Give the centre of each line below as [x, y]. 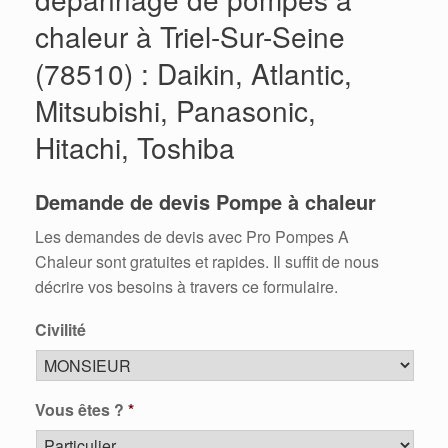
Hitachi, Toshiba [135, 147]
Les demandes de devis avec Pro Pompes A [192, 236]
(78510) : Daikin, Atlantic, [193, 73]
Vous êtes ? [79, 409]
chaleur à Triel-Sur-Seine [190, 36]
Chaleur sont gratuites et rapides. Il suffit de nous [207, 261]
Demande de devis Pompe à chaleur [205, 201]
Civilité [60, 329]
